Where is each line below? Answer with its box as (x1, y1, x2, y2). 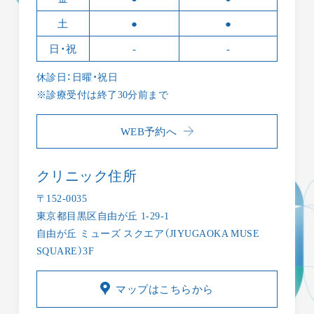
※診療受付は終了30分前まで (36, 89, 169, 100)
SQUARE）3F (36, 245, 95, 257)
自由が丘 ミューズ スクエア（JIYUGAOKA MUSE (36, 227, 260, 239)
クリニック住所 (36, 168, 137, 184)
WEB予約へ (120, 125, 177, 137)
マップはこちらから (116, 282, 214, 295)
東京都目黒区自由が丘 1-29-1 (36, 210, 170, 221)
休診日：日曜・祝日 (36, 71, 118, 83)
